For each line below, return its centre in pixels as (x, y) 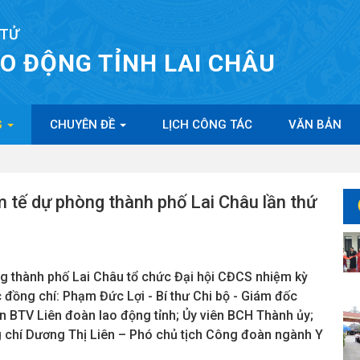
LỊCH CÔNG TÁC (207, 125)
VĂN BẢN (315, 125)
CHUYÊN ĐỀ (84, 125)
